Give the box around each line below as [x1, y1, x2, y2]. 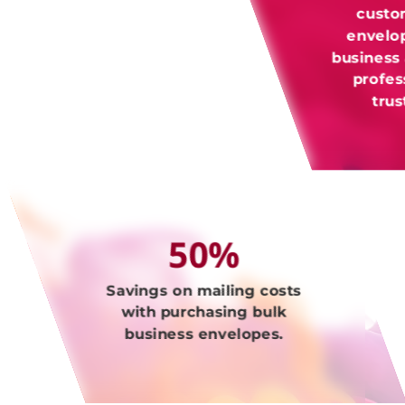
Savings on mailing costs [106, 281, 302, 299]
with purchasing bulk [121, 303, 287, 321]
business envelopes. [125, 325, 284, 343]
